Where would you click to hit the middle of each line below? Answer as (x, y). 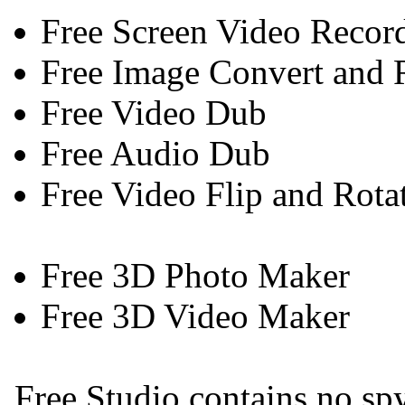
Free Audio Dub (155, 153)
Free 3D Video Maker (195, 316)
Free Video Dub (154, 112)
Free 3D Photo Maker (195, 275)
